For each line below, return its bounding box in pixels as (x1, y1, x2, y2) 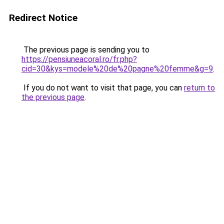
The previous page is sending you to (21, 45, 149, 54)
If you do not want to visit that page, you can (21, 83, 184, 92)
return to (184, 83, 215, 92)
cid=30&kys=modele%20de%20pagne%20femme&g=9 (21, 64, 213, 73)
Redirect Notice (9, 12, 77, 23)
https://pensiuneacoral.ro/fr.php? (21, 54, 137, 64)
